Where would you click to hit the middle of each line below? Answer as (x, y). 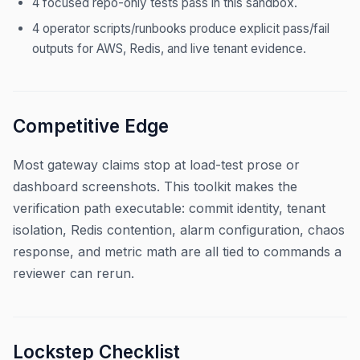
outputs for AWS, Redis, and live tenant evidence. (169, 48)
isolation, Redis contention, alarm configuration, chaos (179, 229)
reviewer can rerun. (74, 273)
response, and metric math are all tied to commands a (177, 251)
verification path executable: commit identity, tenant (169, 208)
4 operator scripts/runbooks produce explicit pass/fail (181, 28)
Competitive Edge (91, 125)
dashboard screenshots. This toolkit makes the (155, 186)
